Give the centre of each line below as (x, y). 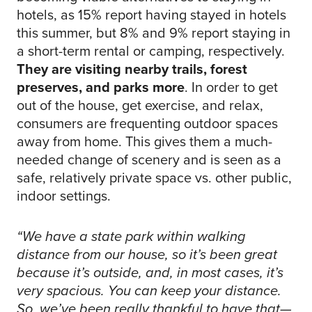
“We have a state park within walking (131, 236)
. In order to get (231, 87)
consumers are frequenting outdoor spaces (147, 123)
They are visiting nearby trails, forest (132, 69)
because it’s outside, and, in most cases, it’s (150, 272)
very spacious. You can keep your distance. (149, 290)
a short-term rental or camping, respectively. (151, 50)
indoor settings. (64, 195)
